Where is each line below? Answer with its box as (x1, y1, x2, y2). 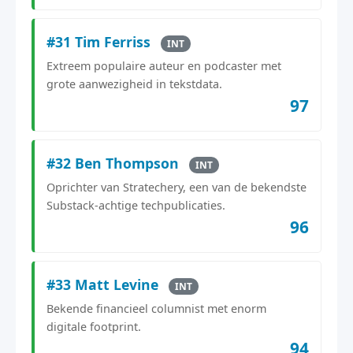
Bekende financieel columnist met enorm (46, 300, 266, 316)
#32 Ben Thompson (46, 153, 183, 173)
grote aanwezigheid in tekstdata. (46, 76, 222, 91)
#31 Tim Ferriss (46, 32, 154, 51)
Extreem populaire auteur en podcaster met (46, 58, 281, 73)
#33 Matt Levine (46, 274, 162, 294)
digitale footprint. (46, 318, 141, 334)
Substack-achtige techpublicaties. (46, 197, 225, 213)
